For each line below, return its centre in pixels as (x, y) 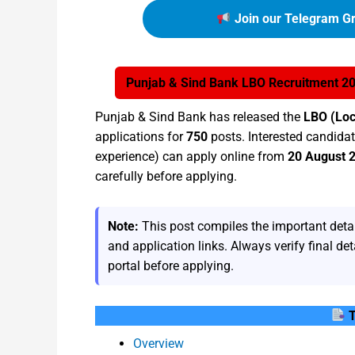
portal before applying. (171, 265)
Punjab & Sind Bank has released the (199, 117)
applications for (141, 137)
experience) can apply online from (191, 157)
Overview (158, 343)
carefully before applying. (166, 176)
